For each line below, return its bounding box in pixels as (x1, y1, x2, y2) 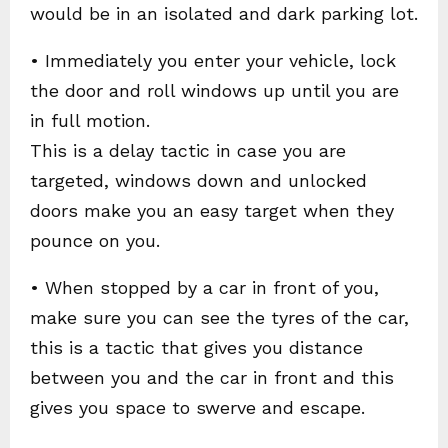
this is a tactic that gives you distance (30, 336, 363, 358)
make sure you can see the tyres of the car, (30, 306, 409, 328)
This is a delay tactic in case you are (30, 139, 346, 161)
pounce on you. (30, 229, 160, 251)
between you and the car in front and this (30, 366, 394, 388)
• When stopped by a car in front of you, (30, 276, 379, 298)
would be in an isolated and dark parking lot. (30, 2, 418, 24)
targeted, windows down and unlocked (30, 169, 367, 191)
